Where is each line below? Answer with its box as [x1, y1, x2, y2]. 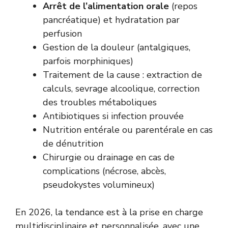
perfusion [43, 27, 82, 40]
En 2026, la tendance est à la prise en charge [15, 206, 203, 218]
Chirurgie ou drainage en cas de [43, 151, 175, 163]
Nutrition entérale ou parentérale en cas [43, 123, 213, 136]
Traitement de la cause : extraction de [43, 68, 202, 81]
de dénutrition [43, 137, 103, 150]
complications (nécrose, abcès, [43, 164, 166, 177]
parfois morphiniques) [43, 54, 133, 67]
